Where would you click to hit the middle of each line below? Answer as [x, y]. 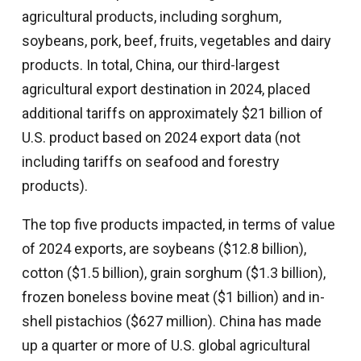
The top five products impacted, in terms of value [178, 224]
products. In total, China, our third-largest [150, 64]
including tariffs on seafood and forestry [150, 161]
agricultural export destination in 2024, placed [166, 89]
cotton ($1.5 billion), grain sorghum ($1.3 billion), [173, 272]
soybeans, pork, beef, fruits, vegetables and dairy [176, 40]
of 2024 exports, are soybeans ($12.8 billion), [164, 248]
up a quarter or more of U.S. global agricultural [166, 345]
